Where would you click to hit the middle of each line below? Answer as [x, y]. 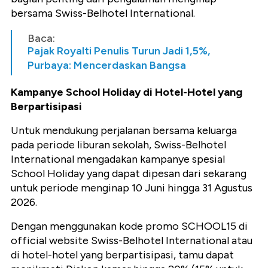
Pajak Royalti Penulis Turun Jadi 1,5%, [119, 51]
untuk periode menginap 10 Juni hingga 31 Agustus [132, 188]
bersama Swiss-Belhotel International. [103, 13]
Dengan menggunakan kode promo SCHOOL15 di [129, 226]
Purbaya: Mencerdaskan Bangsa [107, 66]
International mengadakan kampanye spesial [118, 159]
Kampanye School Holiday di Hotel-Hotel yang [127, 92]
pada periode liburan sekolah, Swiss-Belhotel [118, 145]
